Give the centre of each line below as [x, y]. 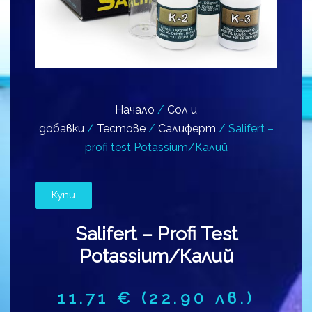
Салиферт [187, 128]
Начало [135, 109]
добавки [61, 128]
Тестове [121, 128]
